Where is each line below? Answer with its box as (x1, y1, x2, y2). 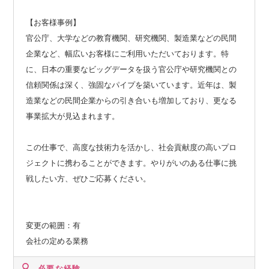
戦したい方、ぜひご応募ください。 (26, 174, 151, 183)
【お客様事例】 (26, 17, 81, 27)
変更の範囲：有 (26, 220, 81, 230)
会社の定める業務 (26, 236, 89, 246)
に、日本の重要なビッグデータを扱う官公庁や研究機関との (26, 64, 237, 74)
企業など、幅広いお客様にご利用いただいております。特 (26, 49, 229, 58)
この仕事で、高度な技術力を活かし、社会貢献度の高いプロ (26, 142, 237, 152)
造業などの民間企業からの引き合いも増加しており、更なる (26, 95, 237, 105)
